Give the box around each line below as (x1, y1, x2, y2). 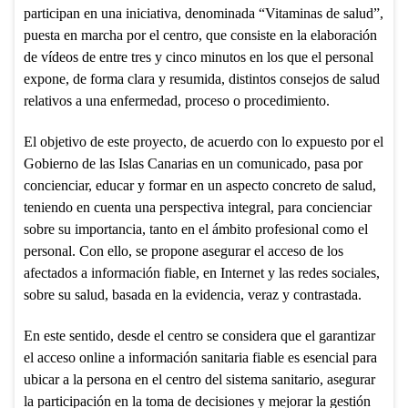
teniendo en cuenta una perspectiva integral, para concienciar (23, 199, 372, 215)
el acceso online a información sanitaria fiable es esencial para (23, 349, 377, 365)
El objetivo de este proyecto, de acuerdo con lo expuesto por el (23, 133, 383, 149)
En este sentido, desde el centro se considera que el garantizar (23, 327, 375, 343)
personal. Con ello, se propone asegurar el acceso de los (23, 242, 343, 259)
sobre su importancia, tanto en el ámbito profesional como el (23, 220, 368, 237)
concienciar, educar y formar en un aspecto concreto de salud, (23, 177, 376, 193)
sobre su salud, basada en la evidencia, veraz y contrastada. (23, 286, 362, 302)
